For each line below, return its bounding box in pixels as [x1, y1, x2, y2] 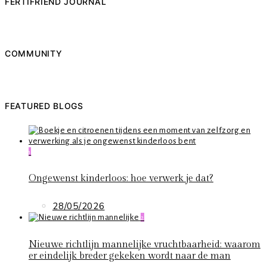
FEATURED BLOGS [5, 101, 83, 111]
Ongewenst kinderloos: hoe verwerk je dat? [29, 173, 213, 185]
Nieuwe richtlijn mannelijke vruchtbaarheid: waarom [29, 238, 260, 250]
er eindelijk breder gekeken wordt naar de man [29, 250, 231, 262]
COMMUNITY [5, 48, 63, 59]
